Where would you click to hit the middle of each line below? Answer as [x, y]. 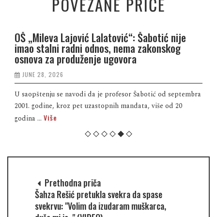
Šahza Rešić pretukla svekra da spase [99, 194]
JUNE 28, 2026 [43, 74]
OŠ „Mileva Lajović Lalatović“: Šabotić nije [100, 37]
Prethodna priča [72, 182]
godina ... [29, 118]
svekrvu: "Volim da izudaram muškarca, [101, 206]
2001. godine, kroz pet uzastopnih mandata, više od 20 [98, 106]
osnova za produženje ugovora [76, 58]
